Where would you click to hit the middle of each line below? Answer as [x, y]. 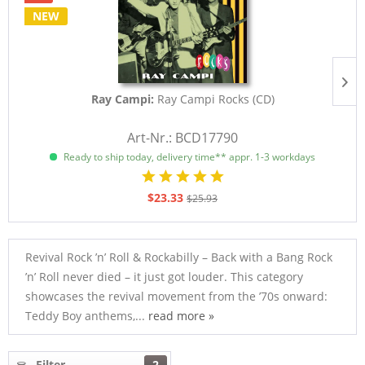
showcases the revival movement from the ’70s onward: [176, 296]
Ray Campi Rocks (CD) [215, 99]
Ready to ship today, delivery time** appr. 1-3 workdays [188, 157]
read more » [181, 316]
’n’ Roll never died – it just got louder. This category [164, 277]
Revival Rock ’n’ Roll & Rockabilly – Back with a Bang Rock [179, 257]
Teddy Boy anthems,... [87, 316]
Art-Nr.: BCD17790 [182, 138]
